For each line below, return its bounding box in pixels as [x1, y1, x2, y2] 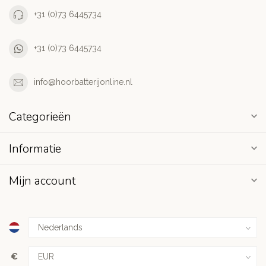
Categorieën [9, 108, 71, 125]
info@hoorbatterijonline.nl [34, 77, 132, 87]
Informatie [9, 140, 61, 157]
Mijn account [9, 172, 75, 189]
